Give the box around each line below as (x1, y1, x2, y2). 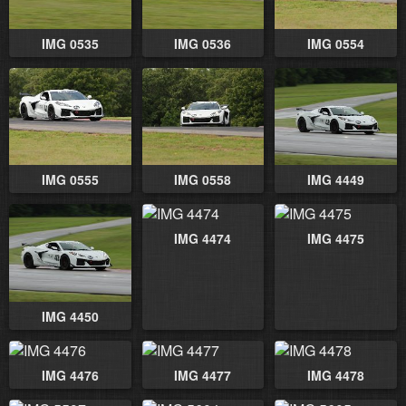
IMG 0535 (41, 34, 99, 53)
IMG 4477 (174, 366, 232, 385)
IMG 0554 (307, 34, 365, 53)
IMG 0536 (174, 34, 232, 53)
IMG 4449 (307, 170, 365, 189)
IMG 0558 (174, 170, 232, 189)
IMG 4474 (174, 229, 232, 248)
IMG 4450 (41, 307, 99, 326)
